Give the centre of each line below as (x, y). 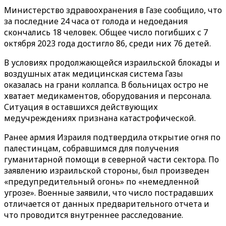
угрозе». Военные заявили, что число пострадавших (109, 193)
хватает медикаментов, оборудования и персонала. (108, 96)
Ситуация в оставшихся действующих (81, 107)
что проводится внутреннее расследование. (94, 215)
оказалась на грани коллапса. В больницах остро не (106, 85)
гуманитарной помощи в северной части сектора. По (111, 159)
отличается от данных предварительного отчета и (107, 204)
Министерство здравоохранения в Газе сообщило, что (113, 10)
